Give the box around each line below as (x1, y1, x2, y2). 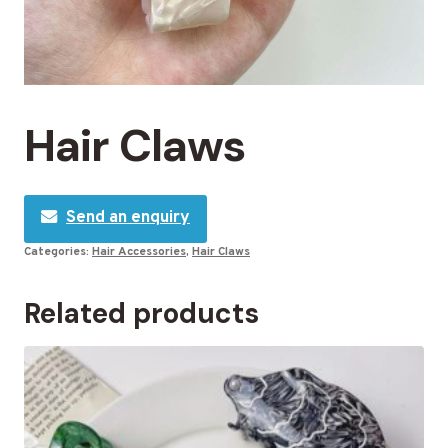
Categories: (24, 243, 92, 260)
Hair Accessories (92, 243, 186, 260)
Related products (24, 294, 259, 332)
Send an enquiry (66, 207, 190, 230)
